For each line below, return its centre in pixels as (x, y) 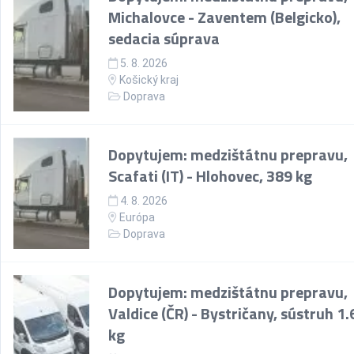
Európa (136, 217)
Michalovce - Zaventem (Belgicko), (224, 17)
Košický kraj (149, 80)
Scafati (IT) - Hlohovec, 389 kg (210, 176)
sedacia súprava (164, 38)
